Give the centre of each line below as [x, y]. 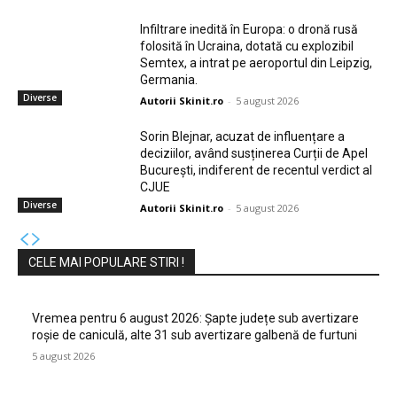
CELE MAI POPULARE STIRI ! [106, 262]
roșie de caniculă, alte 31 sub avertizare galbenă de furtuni [195, 335]
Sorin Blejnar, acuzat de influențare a [243, 136]
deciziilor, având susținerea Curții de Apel [254, 153]
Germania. [169, 79]
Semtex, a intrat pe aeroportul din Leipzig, [257, 62]
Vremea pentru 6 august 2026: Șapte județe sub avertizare [195, 318]
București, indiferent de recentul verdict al [257, 170]
